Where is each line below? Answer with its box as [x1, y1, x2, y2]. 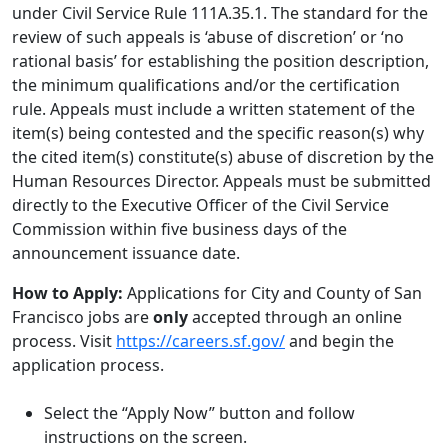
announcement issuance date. [12, 242, 240, 264]
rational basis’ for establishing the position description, [12, 50, 429, 72]
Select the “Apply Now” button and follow [44, 402, 355, 424]
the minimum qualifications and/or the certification [12, 74, 400, 96]
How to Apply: [12, 282, 127, 304]
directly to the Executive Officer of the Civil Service [12, 194, 389, 216]
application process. [12, 354, 164, 376]
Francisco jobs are [12, 306, 153, 328]
